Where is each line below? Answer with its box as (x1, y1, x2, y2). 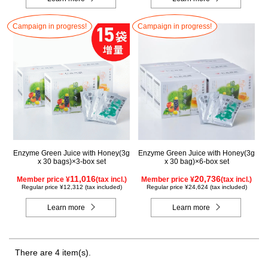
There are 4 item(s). (15, 248, 91, 258)
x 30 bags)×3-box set (37, 157, 106, 166)
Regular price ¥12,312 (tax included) (21, 184, 122, 191)
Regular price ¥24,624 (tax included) (146, 184, 247, 191)
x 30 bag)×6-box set (164, 157, 229, 166)
